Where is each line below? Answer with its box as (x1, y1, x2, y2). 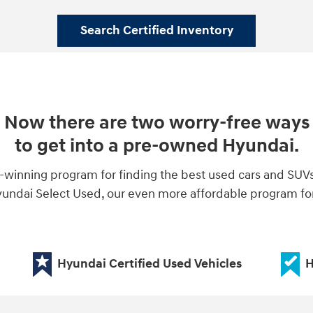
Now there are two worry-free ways (3, 111, 310, 136)
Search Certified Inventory (80, 22, 233, 39)
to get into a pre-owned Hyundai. (14, 134, 299, 159)
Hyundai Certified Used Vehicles (57, 255, 242, 272)
